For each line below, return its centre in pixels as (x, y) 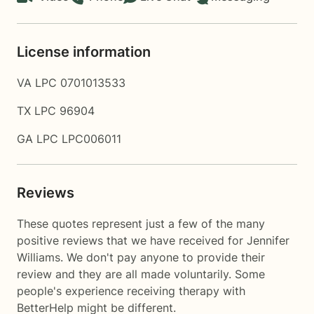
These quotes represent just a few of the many (141, 224)
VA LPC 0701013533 (71, 83)
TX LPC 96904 (56, 111)
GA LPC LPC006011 (69, 139)
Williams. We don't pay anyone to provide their (141, 257)
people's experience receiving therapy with (131, 291)
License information (84, 52)
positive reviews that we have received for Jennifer (153, 240)
